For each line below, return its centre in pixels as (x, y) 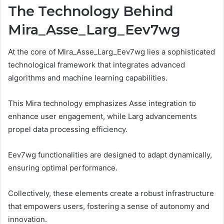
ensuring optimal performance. (63, 168)
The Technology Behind (91, 11)
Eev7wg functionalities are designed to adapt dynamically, (110, 155)
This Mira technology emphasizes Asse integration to (102, 103)
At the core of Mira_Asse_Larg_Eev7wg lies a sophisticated (111, 52)
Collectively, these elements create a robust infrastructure (111, 193)
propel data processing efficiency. (68, 129)
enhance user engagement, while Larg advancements (102, 116)
